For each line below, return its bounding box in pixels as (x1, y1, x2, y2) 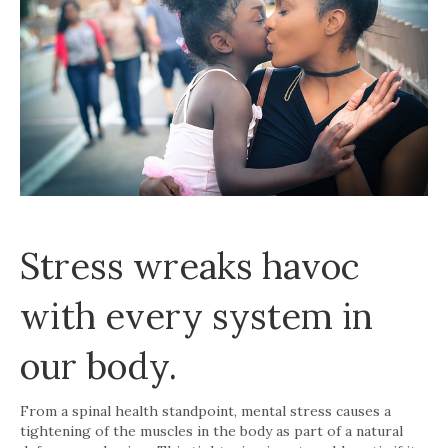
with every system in (20, 292, 373, 339)
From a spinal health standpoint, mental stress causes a (20, 401, 391, 420)
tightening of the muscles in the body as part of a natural (20, 421, 403, 440)
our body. (20, 342, 177, 389)
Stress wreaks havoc (20, 242, 360, 289)
